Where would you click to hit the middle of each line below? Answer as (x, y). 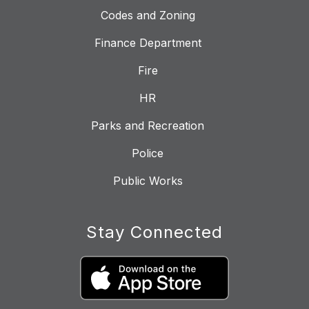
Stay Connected (154, 232)
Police (148, 153)
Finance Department (148, 43)
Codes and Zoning (148, 16)
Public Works (148, 181)
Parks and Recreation (148, 126)
